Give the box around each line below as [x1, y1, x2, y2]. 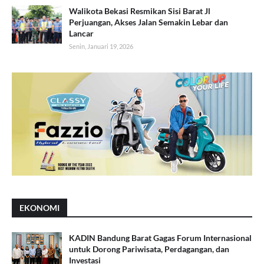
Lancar [69, 28, 94, 39]
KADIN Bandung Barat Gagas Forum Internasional [69, 232, 252, 243]
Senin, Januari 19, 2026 [69, 42, 133, 51]
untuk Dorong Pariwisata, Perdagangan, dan [69, 243, 229, 254]
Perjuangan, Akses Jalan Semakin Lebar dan [69, 17, 228, 28]
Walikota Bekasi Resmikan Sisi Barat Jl [69, 6, 210, 16]
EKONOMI [19, 202, 60, 213]
